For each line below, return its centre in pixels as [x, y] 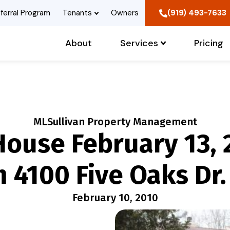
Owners [125, 13]
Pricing [209, 43]
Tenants [77, 13]
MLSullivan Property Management [115, 122]
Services [139, 43]
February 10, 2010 [115, 198]
